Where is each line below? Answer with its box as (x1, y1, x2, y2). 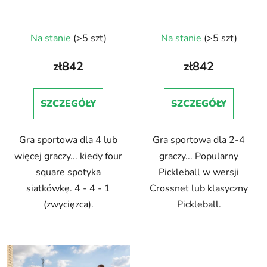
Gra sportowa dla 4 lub (19, 133, 117, 147)
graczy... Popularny (159, 149, 238, 163)
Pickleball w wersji (159, 165, 239, 179)
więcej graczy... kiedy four (14, 149, 122, 163)
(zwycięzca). (43, 197, 94, 211)
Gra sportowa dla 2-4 (153, 133, 245, 147)
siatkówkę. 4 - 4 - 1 (26, 181, 110, 195)
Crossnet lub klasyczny (150, 181, 248, 195)
